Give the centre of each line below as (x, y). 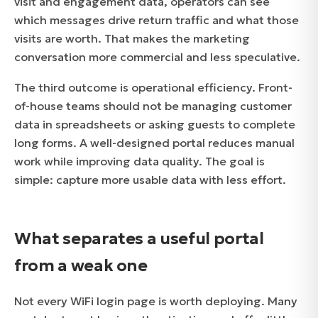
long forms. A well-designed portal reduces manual (154, 143)
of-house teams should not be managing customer (153, 106)
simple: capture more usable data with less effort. (150, 180)
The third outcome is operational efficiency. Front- (153, 88)
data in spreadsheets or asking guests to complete (155, 125)
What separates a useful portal (139, 238)
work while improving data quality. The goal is (139, 161)
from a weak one (81, 265)
